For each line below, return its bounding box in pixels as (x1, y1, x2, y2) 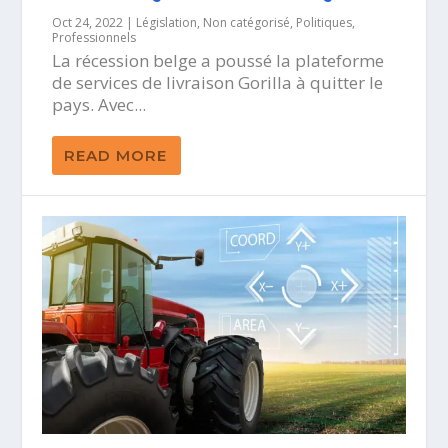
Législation (136, 13, 198, 31)
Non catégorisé (203, 13, 291, 31)
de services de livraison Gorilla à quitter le (52, 70, 384, 94)
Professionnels (52, 28, 137, 46)
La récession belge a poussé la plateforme (52, 48, 385, 72)
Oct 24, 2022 (52, 13, 124, 31)
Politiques (296, 13, 353, 31)
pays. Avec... (52, 92, 147, 116)
